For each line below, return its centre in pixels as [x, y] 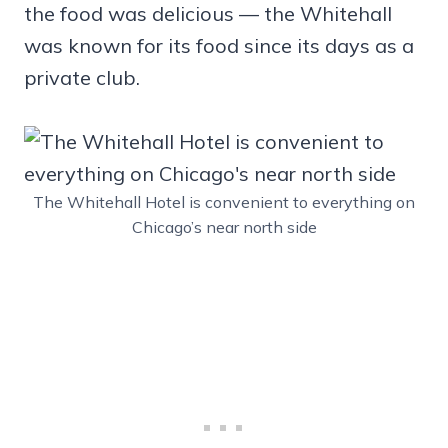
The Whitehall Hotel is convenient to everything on [224, 202]
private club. [82, 78]
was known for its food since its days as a [219, 46]
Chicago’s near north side [224, 227]
